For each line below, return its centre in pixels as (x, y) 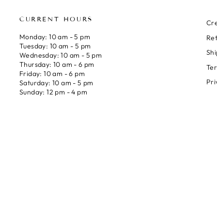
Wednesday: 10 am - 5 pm (61, 55)
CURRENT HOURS (56, 20)
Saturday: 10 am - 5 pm (56, 83)
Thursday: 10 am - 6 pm (57, 65)
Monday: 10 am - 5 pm (55, 37)
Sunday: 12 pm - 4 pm (53, 92)
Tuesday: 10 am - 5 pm (55, 46)
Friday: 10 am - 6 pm (52, 74)
